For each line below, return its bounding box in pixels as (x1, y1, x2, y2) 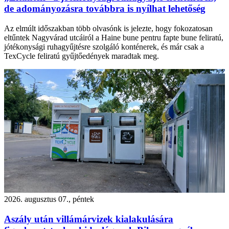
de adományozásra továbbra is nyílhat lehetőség (4, 3, 205, 14)
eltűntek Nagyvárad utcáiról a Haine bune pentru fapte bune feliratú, (4, 33, 223, 42)
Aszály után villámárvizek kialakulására (4, 214, 173, 225)
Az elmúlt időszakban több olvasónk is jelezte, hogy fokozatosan (4, 24, 213, 33)
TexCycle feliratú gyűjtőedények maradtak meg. (4, 51, 159, 60)
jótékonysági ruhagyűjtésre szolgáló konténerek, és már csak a (4, 42, 204, 51)
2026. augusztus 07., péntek (4, 195, 94, 204)
